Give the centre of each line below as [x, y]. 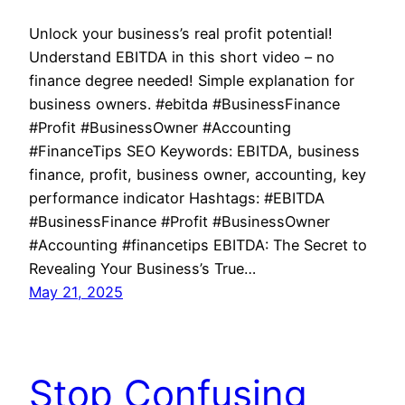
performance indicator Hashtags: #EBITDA [177, 198]
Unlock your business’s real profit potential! [181, 34]
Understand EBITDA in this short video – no [182, 57]
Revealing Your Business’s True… [142, 269]
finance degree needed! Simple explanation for [192, 81]
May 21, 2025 [76, 292]
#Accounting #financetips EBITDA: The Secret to [198, 245]
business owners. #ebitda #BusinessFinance [184, 104]
